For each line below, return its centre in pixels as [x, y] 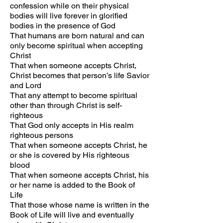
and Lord [26, 85]
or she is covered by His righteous [70, 155]
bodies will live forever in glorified [69, 16]
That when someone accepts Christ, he [79, 145]
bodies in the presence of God [63, 26]
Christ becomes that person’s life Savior [80, 75]
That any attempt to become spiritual [74, 95]
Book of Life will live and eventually [72, 215]
